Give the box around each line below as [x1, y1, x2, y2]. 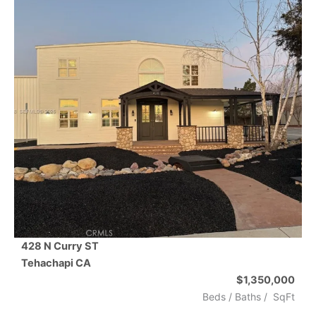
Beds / [202, 291, 235, 303]
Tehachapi [21, 257, 73, 270]
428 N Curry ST [21, 240, 99, 253]
